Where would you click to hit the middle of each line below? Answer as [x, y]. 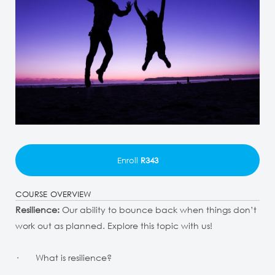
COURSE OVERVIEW [53, 194]
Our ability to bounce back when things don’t [158, 210]
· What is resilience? [64, 258]
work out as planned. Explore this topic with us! [114, 226]
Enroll [127, 160]
